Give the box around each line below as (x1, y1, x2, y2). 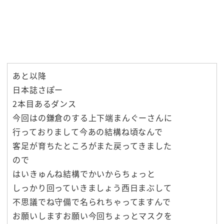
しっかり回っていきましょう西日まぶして (12, 181, 172, 194)
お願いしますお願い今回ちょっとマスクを (12, 209, 172, 222)
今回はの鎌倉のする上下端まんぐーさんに (12, 111, 172, 124)
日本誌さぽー (12, 83, 63, 96)
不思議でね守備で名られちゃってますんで (12, 195, 171, 208)
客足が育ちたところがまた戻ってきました (12, 139, 172, 152)
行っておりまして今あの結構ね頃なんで (12, 125, 163, 138)
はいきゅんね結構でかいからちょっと (12, 167, 155, 180)
